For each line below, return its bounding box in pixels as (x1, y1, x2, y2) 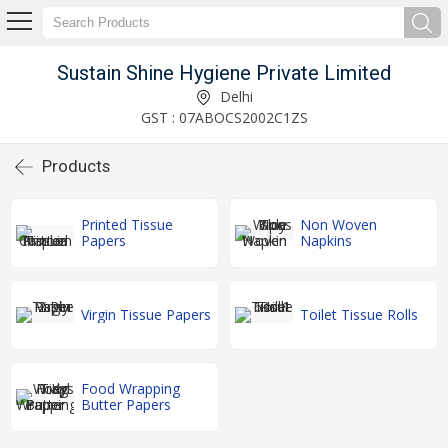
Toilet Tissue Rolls (300, 305, 418, 324)
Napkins (300, 231, 352, 250)
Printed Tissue (81, 215, 173, 234)
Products (42, 156, 110, 176)
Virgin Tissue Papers (81, 305, 211, 324)
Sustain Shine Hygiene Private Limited (57, 60, 391, 85)
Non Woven (300, 215, 377, 234)
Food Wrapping (81, 379, 180, 398)
